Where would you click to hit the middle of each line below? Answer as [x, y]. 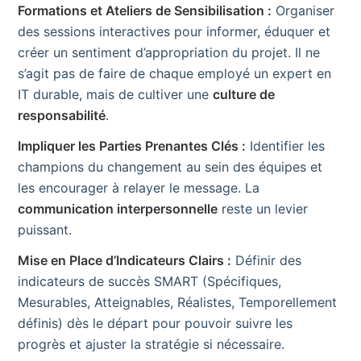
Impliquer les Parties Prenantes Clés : [132, 145]
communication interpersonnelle [118, 208]
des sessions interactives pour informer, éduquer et [174, 31]
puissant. [45, 229]
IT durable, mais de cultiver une [115, 94]
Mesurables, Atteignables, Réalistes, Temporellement [177, 302]
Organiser [303, 10]
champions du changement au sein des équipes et [170, 166]
